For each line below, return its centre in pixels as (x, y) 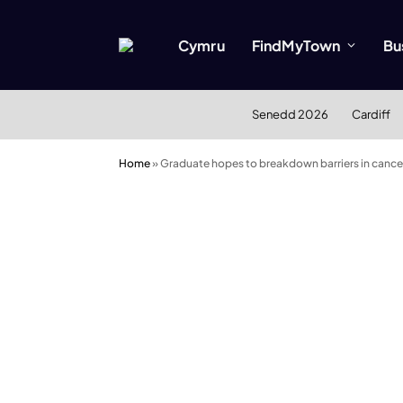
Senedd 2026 (290, 114)
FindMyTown (296, 45)
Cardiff (371, 114)
